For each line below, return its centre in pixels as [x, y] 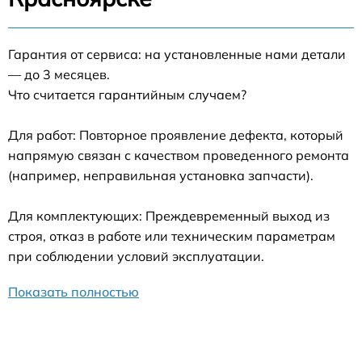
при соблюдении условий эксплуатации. [136, 257]
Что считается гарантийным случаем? [127, 95]
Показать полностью [74, 292]
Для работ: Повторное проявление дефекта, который [176, 135]
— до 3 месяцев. [59, 75]
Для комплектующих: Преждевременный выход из [169, 216]
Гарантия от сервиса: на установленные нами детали [177, 55]
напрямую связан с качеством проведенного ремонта [179, 156]
